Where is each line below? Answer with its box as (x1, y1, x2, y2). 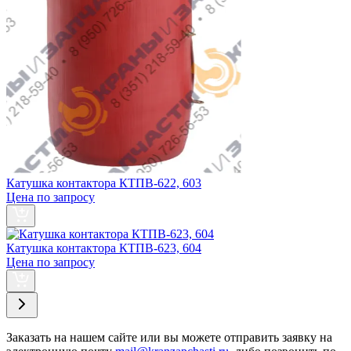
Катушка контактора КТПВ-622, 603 (6, 176, 201, 190)
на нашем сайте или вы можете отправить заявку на (51, 331, 332, 345)
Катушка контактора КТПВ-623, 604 (6, 241, 201, 255)
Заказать (6, 331, 51, 345)
